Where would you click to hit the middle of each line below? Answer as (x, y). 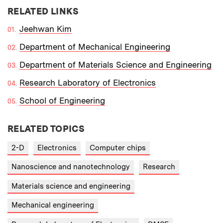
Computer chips (118, 148)
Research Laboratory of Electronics (88, 82)
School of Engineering (62, 100)
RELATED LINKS (43, 11)
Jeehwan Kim (46, 29)
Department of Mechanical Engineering (95, 47)
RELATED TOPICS (46, 128)
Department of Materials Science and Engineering (115, 64)
